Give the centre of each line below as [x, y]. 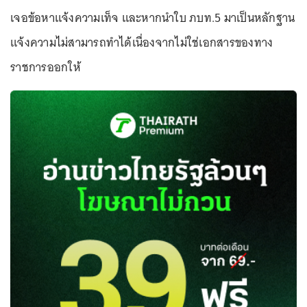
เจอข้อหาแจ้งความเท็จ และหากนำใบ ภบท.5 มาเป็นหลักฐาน [153, 18]
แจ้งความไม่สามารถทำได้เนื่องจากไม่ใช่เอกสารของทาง [142, 43]
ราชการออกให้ [46, 67]
